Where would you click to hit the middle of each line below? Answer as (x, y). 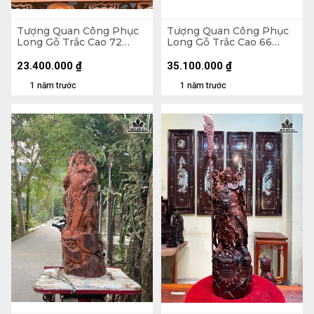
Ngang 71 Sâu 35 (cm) (220, 54)
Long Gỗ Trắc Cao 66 (219, 42)
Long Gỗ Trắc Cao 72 (69, 42)
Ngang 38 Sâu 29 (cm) (72, 54)
